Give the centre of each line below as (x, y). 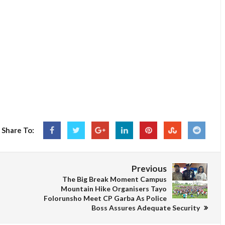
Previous (149, 169)
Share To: (18, 130)
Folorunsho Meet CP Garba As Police (105, 198)
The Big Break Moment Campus (115, 179)
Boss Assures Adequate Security (146, 208)
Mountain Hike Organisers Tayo (114, 189)
